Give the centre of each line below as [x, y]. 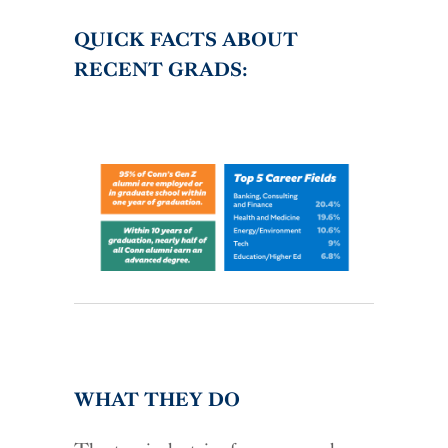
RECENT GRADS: [161, 68]
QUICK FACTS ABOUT [186, 38]
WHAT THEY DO [157, 399]
